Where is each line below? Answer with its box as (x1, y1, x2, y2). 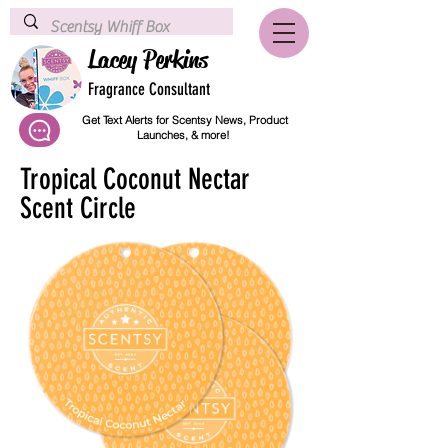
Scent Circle (20, 191, 136, 225)
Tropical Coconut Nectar (20, 162, 250, 196)
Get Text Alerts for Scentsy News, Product (82, 113, 288, 127)
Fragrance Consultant (88, 79, 210, 99)
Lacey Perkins (88, 44, 208, 76)
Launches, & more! (137, 128, 233, 142)
